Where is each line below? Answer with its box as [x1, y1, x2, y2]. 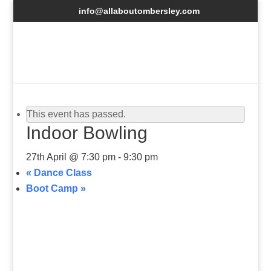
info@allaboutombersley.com [78, 5, 200, 16]
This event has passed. [26, 109, 126, 119]
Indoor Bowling [25, 123, 148, 143]
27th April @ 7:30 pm [25, 152, 116, 162]
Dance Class [31, 168, 92, 178]
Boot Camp [25, 183, 80, 194]
